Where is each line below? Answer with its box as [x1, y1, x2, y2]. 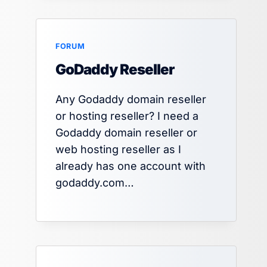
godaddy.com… [55, 176, 135, 189]
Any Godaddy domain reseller [55, 92, 207, 105]
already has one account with [55, 159, 206, 172]
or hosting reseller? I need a [55, 109, 199, 122]
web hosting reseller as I [55, 142, 182, 156]
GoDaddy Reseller [55, 60, 175, 78]
